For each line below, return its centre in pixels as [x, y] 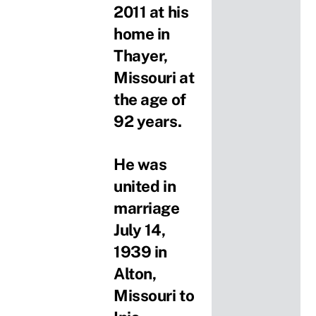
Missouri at [154, 78]
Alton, [135, 273]
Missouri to [154, 295]
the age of [150, 100]
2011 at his [151, 12]
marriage [147, 208]
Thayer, [141, 56]
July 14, [140, 230]
